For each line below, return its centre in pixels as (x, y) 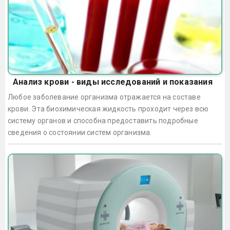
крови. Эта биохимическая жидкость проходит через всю (108, 109)
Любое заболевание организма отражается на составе (104, 97)
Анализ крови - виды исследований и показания (113, 82)
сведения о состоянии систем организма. (80, 132)
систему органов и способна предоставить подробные (103, 120)
